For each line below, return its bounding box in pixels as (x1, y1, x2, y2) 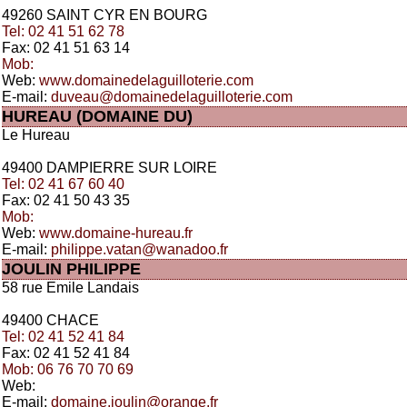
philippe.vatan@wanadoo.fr (51, 242, 228, 257)
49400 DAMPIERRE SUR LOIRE (2, 160, 217, 175)
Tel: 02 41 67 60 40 (2, 176, 124, 192)
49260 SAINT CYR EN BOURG (2, 7, 207, 23)
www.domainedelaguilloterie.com (39, 73, 253, 88)
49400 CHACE (2, 313, 99, 328)
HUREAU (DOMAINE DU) (2, 107, 193, 125)
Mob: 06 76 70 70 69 (2, 362, 134, 377)
